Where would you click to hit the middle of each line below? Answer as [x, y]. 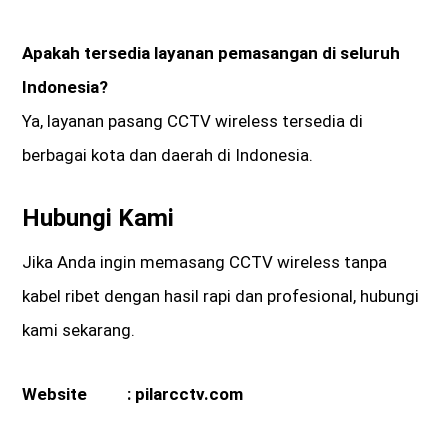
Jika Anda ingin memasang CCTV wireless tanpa [205, 262]
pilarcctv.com [189, 394]
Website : [79, 394]
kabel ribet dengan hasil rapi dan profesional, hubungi [221, 296]
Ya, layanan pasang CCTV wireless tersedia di [193, 121]
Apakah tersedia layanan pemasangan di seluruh [211, 53]
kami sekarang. [79, 330]
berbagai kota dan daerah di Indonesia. [168, 155]
